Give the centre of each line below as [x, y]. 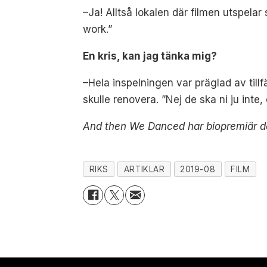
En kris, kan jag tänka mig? [150, 56]
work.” [98, 29]
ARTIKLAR [144, 169]
